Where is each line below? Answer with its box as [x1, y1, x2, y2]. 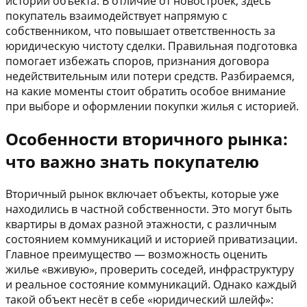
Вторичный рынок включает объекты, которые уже [5, 186, 279, 202]
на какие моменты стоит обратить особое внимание [5, 84, 286, 99]
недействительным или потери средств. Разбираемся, [5, 69, 295, 84]
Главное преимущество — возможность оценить [5, 247, 267, 262]
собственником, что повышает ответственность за [5, 23, 275, 39]
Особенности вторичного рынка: [5, 127, 288, 151]
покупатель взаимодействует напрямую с [5, 8, 228, 24]
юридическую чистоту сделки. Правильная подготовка [5, 38, 297, 54]
